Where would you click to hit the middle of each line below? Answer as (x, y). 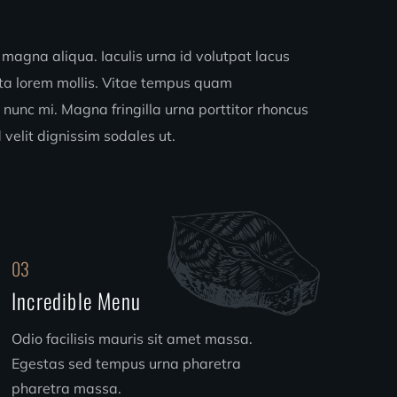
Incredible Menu (76, 300)
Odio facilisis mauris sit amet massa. (132, 339)
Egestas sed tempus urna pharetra (126, 363)
